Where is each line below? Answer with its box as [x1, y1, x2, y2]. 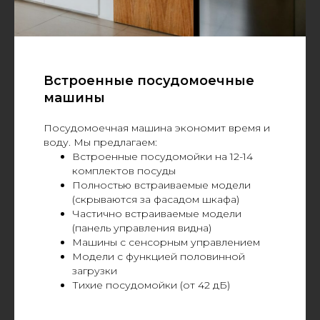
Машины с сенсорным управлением [71, 236, 260, 249]
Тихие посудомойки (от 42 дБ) [71, 279, 230, 292]
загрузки [71, 264, 117, 278]
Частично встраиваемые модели [71, 207, 241, 221]
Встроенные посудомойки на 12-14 [71, 150, 253, 164]
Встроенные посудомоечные [43, 73, 254, 89]
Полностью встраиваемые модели [71, 179, 251, 192]
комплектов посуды [71, 164, 176, 178]
